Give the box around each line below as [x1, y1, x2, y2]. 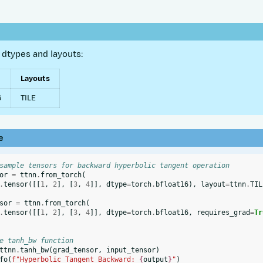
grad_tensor [52, 246, 98, 255]
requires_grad [196, 208, 250, 217]
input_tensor [106, 246, 156, 255]
